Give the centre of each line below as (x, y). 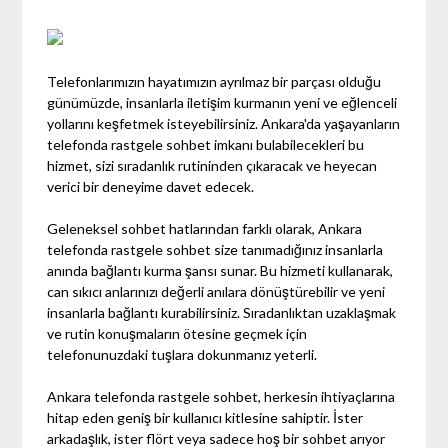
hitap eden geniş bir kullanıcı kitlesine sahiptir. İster (205, 417)
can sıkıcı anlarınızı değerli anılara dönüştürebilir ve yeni (216, 291)
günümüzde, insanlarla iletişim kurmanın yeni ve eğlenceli (222, 102)
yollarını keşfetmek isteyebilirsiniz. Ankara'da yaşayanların (224, 123)
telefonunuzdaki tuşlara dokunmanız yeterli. (182, 354)
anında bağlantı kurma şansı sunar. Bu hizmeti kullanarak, (220, 270)
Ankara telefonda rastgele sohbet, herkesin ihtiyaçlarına (221, 396)
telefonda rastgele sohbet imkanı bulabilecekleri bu (206, 144)
